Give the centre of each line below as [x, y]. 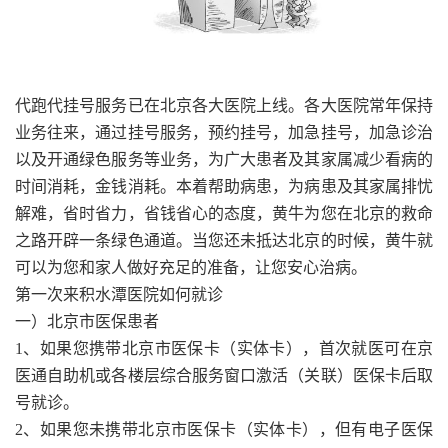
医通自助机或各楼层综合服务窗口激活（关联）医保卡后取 [224, 375]
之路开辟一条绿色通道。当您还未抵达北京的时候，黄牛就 [224, 240]
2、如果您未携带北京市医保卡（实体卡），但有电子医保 [224, 429]
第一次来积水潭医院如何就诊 [119, 294]
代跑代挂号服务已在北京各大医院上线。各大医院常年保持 [224, 105]
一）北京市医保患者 [87, 321]
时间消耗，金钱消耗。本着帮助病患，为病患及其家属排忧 [224, 186]
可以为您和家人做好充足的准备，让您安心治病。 [191, 267]
